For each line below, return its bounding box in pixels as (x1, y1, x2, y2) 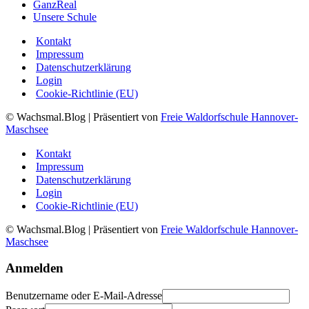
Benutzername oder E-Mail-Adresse (6, 290, 162, 302)
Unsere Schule (33, 10, 97, 23)
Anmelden (6, 261, 63, 276)
